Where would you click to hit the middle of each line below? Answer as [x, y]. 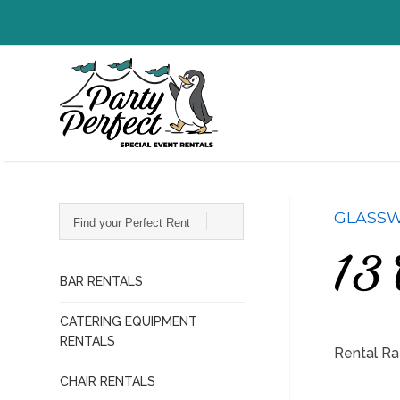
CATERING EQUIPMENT [129, 321]
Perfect [96, 243]
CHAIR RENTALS [108, 381]
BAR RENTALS [102, 281]
